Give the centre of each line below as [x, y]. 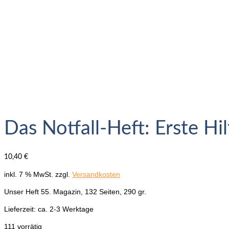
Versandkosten [96, 174]
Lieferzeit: [21, 209]
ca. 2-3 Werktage [66, 209]
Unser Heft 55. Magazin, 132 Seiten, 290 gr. [75, 191]
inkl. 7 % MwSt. [29, 174]
